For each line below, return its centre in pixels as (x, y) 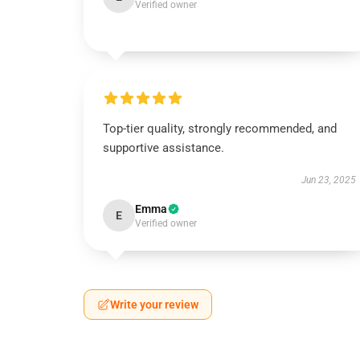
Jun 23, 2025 (328, 180)
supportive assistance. (164, 148)
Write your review (154, 305)
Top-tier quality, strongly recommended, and (220, 129)
